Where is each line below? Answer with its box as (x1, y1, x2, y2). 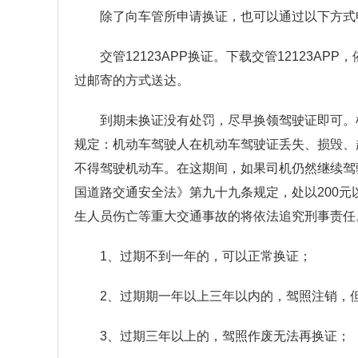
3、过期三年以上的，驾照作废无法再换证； (100, 329, 350, 344)
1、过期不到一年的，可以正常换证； (100, 249, 312, 264)
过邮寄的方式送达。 (74, 74, 189, 88)
